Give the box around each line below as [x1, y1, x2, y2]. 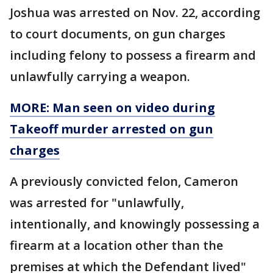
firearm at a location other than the [10, 236, 223, 253]
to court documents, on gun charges [10, 25, 225, 42]
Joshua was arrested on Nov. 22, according [10, 4, 260, 21]
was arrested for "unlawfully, [10, 194, 184, 211]
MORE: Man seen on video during [10, 99, 215, 116]
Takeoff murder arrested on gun [10, 120, 213, 137]
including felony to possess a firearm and [10, 46, 256, 63]
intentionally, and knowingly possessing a [10, 215, 260, 232]
